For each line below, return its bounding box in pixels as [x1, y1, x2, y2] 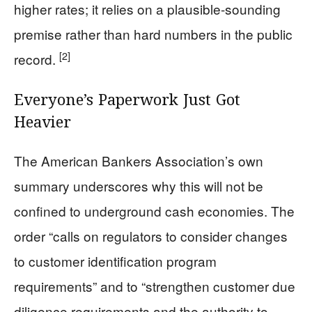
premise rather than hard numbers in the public [14, 24, 292, 43]
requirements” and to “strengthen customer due [14, 276, 295, 295]
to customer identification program [14, 251, 217, 270]
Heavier [14, 111, 71, 134]
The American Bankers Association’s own [14, 150, 263, 170]
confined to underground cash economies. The [14, 201, 295, 220]
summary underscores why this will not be [14, 175, 263, 195]
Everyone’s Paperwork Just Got [14, 89, 240, 112]
